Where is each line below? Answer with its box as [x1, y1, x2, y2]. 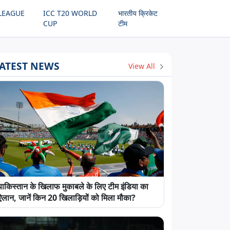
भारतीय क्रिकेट [118, 8, 158, 18]
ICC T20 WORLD [43, 8, 97, 18]
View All [128, 61, 157, 71]
